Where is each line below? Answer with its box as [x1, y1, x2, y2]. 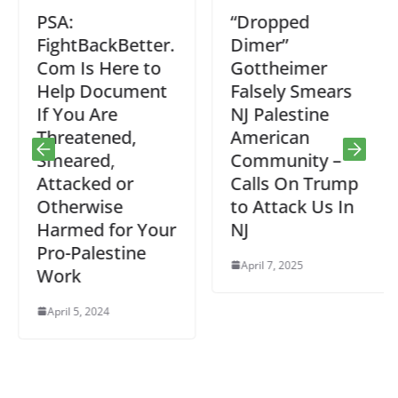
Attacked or [32, 171, 129, 195]
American [226, 124, 305, 149]
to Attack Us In [226, 194, 349, 219]
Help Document [32, 78, 163, 103]
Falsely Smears [226, 78, 347, 103]
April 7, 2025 [236, 257, 298, 273]
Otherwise [32, 194, 118, 219]
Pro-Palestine [32, 240, 141, 265]
